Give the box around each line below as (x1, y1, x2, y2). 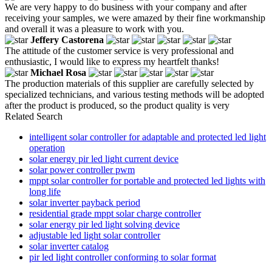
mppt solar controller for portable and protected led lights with (29, 175, 265, 186)
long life (29, 186, 61, 197)
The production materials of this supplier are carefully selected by (5, 78, 254, 89)
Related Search (5, 110, 63, 121)
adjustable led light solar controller (29, 229, 160, 240)
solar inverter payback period (29, 197, 140, 208)
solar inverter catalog (29, 240, 109, 251)
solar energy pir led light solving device (29, 219, 180, 229)
